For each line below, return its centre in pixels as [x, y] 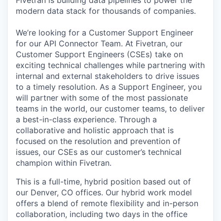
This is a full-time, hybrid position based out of [103, 182]
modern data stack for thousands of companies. [106, 11]
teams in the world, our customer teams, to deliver [110, 109]
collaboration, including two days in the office [102, 214]
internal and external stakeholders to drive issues [108, 76]
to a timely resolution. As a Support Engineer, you [109, 87]
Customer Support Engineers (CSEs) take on [99, 54]
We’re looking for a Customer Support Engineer [105, 33]
